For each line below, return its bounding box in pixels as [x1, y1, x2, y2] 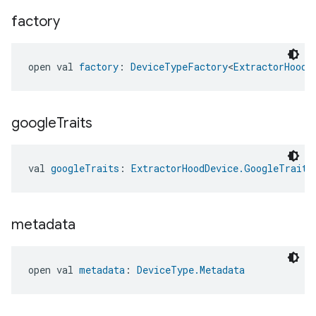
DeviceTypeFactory [130, 60, 228, 73]
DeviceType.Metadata [137, 263, 245, 276]
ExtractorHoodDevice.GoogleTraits [131, 162, 313, 175]
